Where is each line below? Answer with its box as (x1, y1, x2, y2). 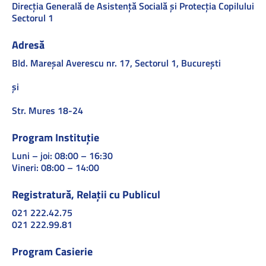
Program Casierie (12, 243, 93, 259)
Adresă (12, 37, 45, 53)
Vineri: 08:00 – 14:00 (12, 160, 99, 175)
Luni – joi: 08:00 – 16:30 (12, 148, 113, 163)
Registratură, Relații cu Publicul (12, 186, 160, 202)
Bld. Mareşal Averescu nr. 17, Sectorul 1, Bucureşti (12, 56, 221, 70)
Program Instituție (12, 129, 99, 145)
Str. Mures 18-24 (12, 103, 83, 118)
